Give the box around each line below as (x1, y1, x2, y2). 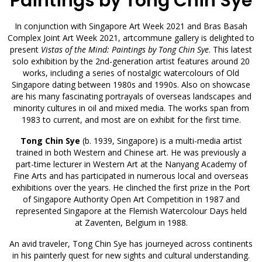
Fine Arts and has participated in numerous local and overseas (13, 170, 249, 181)
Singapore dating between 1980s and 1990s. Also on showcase (12, 79, 250, 90)
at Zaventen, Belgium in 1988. (74, 217, 188, 228)
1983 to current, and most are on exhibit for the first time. (21, 114, 241, 125)
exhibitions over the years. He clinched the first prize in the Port (12, 182, 250, 193)
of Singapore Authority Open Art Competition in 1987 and (22, 194, 240, 205)
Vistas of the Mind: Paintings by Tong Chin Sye (41, 44, 209, 55)
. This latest (209, 44, 252, 55)
